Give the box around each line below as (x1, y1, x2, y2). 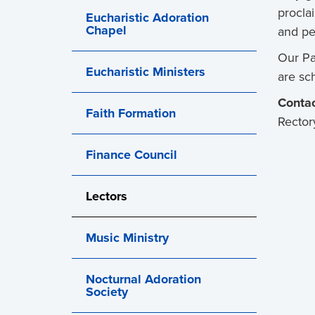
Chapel (86, 21, 127, 39)
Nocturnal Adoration (86, 270, 201, 288)
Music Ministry (86, 229, 169, 247)
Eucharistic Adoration (86, 8, 209, 27)
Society (86, 283, 128, 301)
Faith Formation (86, 104, 176, 122)
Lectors (86, 187, 127, 205)
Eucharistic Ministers (86, 63, 205, 81)
